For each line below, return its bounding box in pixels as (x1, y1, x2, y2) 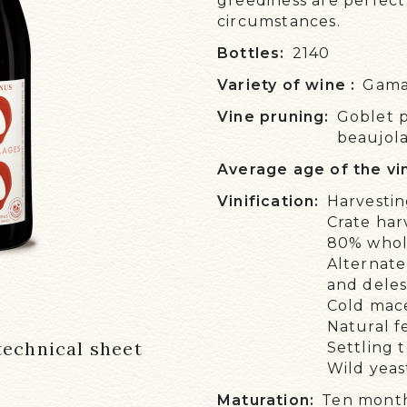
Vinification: (216, 193, 320, 210)
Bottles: (216, 45, 285, 62)
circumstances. (216, 13, 341, 30)
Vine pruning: (216, 108, 330, 125)
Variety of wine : (216, 76, 356, 94)
